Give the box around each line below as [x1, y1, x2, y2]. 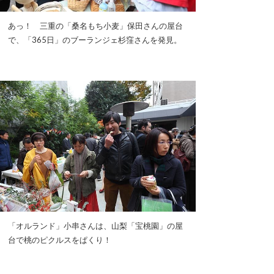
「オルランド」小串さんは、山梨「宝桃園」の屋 [8, 220, 183, 231]
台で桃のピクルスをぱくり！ [8, 234, 111, 245]
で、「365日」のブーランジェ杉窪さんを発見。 [8, 35, 182, 45]
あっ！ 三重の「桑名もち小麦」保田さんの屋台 [8, 21, 183, 31]
